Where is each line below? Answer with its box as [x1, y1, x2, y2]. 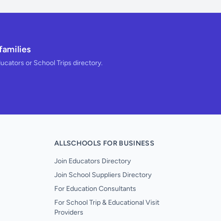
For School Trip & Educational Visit [54, 198, 159, 207]
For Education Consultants [54, 184, 136, 193]
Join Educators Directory [54, 157, 131, 165]
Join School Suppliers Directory [54, 171, 151, 179]
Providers [54, 208, 83, 217]
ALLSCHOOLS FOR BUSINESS [54, 139, 155, 147]
